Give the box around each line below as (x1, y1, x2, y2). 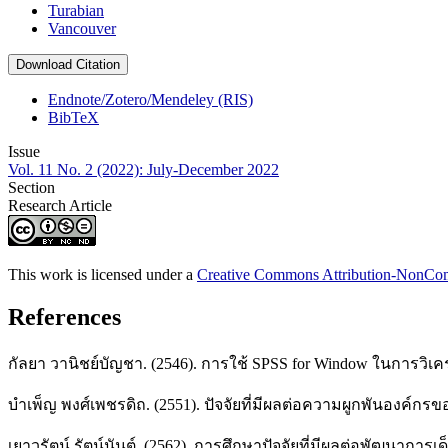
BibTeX (48, 109, 99, 127)
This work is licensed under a (8, 266, 197, 284)
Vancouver (48, 20, 116, 38)
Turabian (48, 2, 104, 20)
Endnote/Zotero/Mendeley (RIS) (48, 91, 253, 109)
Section (8, 179, 55, 197)
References (8, 304, 121, 331)
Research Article (8, 197, 112, 215)
